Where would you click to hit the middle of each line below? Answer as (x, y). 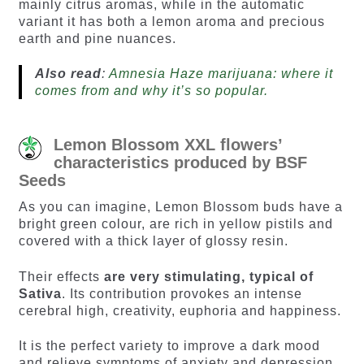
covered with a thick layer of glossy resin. (153, 241)
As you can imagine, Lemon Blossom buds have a (180, 207)
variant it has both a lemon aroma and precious (171, 21)
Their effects (61, 276)
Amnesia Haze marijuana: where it (221, 74)
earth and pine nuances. (97, 38)
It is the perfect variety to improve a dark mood (169, 346)
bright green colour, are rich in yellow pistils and (175, 224)
